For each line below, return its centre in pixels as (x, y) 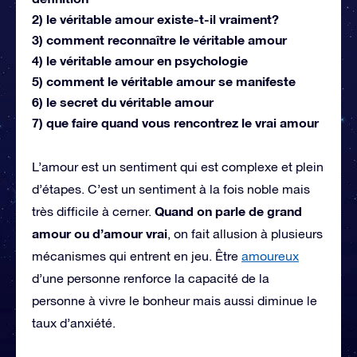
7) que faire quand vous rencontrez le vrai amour (175, 122)
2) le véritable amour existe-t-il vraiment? (155, 18)
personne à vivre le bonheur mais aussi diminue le (175, 300)
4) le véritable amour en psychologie (140, 60)
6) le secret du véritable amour (123, 101)
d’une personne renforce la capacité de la (151, 278)
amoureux (270, 255)
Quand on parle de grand (228, 210)
